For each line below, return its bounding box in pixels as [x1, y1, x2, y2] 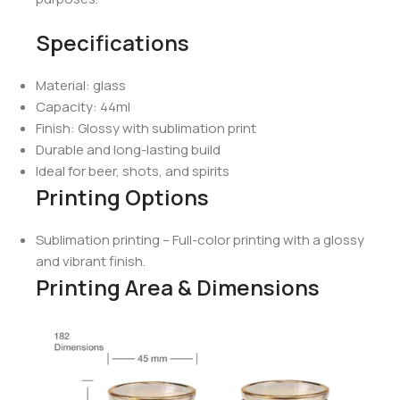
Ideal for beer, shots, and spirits [36, 162, 229, 181]
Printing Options [36, 182, 209, 212]
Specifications [36, 28, 189, 58]
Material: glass [36, 76, 126, 96]
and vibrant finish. [36, 252, 146, 271]
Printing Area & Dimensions [36, 272, 320, 303]
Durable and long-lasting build [36, 140, 221, 160]
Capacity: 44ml [36, 97, 130, 117]
